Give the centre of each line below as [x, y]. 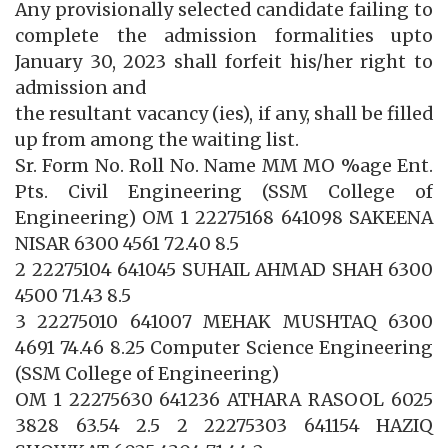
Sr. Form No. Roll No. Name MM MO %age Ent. [224, 166]
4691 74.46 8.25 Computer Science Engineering [224, 348]
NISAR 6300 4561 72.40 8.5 [127, 244]
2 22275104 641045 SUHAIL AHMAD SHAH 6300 [224, 270]
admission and [80, 88]
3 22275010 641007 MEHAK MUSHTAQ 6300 [224, 322]
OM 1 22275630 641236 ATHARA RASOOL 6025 [224, 400]
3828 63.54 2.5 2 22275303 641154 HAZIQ [224, 426]
